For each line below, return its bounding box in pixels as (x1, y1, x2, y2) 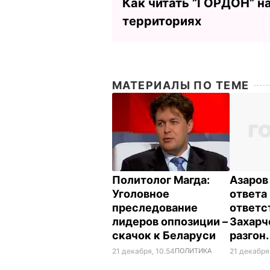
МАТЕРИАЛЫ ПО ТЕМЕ (112, 78, 250, 92)
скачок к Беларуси (112, 228, 218, 242)
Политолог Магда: (112, 173, 210, 186)
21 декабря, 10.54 (112, 246, 175, 256)
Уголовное (112, 187, 169, 200)
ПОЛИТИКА (175, 246, 212, 255)
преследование (112, 201, 198, 214)
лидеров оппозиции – (112, 215, 228, 228)
